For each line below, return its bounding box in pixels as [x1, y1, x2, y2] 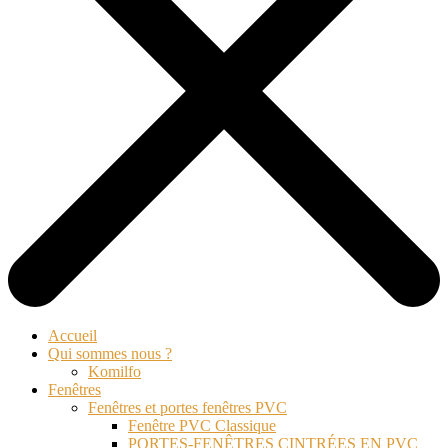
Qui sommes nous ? [48, 345, 172, 363]
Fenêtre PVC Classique [128, 417, 276, 435]
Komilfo [88, 363, 141, 381]
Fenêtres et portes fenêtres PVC [88, 399, 287, 417]
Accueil [48, 327, 97, 345]
